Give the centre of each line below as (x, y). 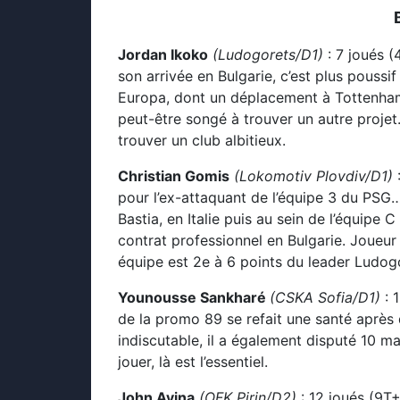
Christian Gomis (174, 176)
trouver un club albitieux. (202, 140)
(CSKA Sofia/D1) (327, 297)
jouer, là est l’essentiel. (193, 362)
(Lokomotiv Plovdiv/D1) (313, 176)
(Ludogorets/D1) (268, 54)
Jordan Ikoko (163, 54)
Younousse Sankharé (194, 297)
